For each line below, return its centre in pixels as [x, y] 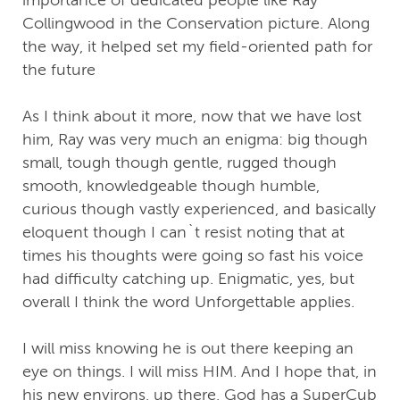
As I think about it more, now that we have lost [192, 117]
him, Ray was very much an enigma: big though [195, 140]
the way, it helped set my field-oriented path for [197, 47]
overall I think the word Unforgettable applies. [188, 302]
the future [59, 70]
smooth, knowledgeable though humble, [171, 186]
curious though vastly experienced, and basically [199, 209]
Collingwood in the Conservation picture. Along [196, 24]
